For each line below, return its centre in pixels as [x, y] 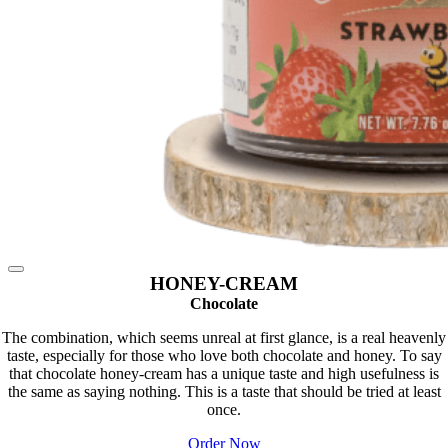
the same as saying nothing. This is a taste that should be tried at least [224, 392]
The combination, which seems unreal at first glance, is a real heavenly [224, 338]
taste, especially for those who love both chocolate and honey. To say [224, 356]
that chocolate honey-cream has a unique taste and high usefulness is [224, 374]
